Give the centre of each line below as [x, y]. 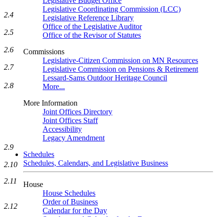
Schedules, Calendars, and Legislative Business [96, 163]
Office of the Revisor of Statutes [92, 35]
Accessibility [62, 129]
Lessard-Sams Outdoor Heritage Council [105, 78]
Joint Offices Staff [70, 120]
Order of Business [70, 202]
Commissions [44, 52]
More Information [50, 103]
